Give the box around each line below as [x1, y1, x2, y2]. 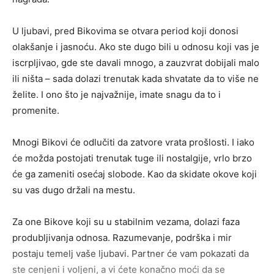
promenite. [12, 105, 59, 117]
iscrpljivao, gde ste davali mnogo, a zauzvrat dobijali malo [12, 57, 259, 69]
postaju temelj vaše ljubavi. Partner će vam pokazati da [12, 248, 249, 260]
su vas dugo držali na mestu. [12, 184, 135, 196]
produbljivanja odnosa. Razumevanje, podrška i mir [12, 232, 232, 244]
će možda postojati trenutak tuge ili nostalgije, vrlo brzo [12, 152, 252, 165]
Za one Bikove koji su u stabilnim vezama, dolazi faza [12, 216, 240, 228]
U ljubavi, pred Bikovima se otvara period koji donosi [12, 25, 239, 37]
